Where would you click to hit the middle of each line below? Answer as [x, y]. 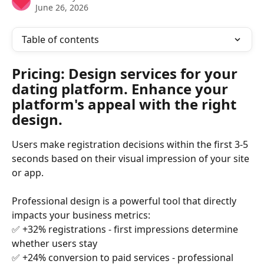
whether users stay [55, 244]
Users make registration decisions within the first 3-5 [131, 144]
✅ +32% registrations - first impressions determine [126, 230]
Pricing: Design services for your [126, 73]
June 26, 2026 [62, 7]
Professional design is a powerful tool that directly [125, 201]
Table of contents [60, 39]
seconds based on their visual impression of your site [132, 159]
